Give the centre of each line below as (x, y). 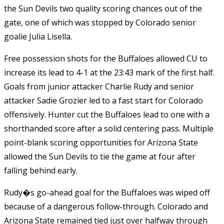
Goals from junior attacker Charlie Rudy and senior (99, 86)
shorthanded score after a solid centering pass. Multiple (109, 128)
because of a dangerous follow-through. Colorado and (106, 206)
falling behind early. (41, 170)
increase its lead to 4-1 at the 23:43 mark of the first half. (109, 72)
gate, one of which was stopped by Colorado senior (100, 22)
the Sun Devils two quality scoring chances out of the (103, 8)
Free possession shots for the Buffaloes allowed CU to (106, 58)
